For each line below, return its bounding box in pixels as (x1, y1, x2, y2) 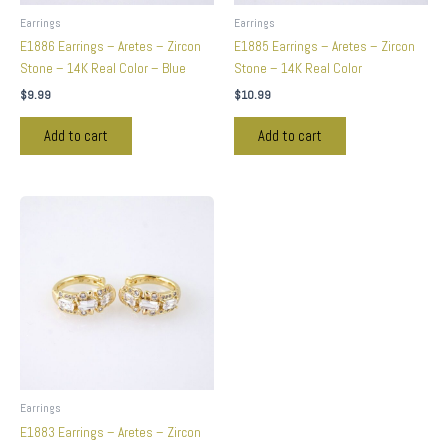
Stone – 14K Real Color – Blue (20, 60, 186, 78)
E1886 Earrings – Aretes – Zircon (20, 38, 201, 56)
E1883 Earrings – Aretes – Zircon (20, 423, 201, 441)
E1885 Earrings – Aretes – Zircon (234, 38, 415, 56)
